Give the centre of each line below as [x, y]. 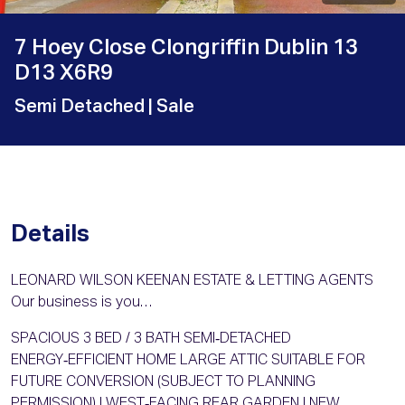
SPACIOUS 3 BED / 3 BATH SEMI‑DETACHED [151, 339]
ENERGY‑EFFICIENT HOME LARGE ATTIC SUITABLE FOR [188, 361]
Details [50, 235]
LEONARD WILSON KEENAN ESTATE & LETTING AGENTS [192, 282]
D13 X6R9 [64, 74]
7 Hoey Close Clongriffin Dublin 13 [186, 48]
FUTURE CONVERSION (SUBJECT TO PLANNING [163, 383]
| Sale [171, 107]
